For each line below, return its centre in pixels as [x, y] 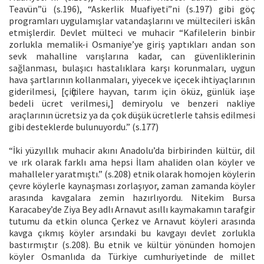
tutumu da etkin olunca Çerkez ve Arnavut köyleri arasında [132, 221]
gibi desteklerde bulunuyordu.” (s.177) [84, 126]
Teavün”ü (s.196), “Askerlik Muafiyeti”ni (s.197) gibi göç [132, 9]
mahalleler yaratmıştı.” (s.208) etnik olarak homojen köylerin [132, 174]
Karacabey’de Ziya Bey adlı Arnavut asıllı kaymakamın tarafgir [132, 209]
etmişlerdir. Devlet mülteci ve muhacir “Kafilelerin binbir [132, 32]
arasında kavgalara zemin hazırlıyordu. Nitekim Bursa [132, 197]
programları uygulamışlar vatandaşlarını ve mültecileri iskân [132, 20]
